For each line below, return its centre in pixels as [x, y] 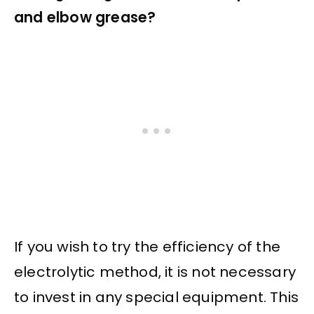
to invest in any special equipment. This [157, 297]
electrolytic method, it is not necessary [155, 272]
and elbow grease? [85, 18]
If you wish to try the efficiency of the [148, 246]
